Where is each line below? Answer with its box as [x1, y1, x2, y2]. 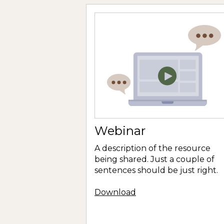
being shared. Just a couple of [94, 154, 214, 164]
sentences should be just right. [94, 165, 218, 175]
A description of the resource [94, 143, 210, 153]
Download [94, 187, 136, 197]
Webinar [94, 123, 145, 138]
